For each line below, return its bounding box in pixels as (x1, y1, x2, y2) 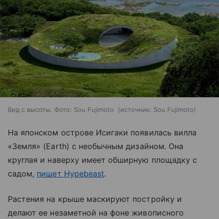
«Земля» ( (8, 141, 46, 152)
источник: (120, 106, 152, 114)
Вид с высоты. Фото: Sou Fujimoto (8, 106, 116, 114)
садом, (8, 169, 37, 179)
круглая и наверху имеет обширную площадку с (8, 155, 197, 165)
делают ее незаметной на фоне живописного (8, 208, 184, 218)
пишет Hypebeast (37, 169, 105, 179)
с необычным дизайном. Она (69, 141, 183, 152)
